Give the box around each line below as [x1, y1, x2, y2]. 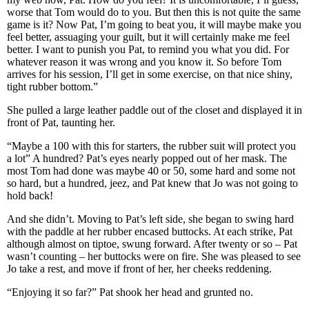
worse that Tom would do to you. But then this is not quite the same [7, 6, 301, 18]
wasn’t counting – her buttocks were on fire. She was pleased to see [7, 250, 301, 262]
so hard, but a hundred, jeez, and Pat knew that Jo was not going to [7, 177, 298, 189]
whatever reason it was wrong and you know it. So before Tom [7, 56, 281, 68]
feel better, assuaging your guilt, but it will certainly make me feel [7, 31, 290, 43]
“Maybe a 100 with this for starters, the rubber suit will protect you [7, 140, 296, 152]
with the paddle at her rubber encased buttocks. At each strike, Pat [7, 226, 292, 237]
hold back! [7, 190, 53, 201]
